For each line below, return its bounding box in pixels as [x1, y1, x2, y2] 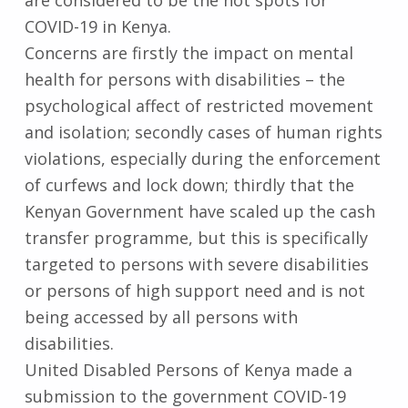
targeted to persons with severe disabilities [24, 252, 369, 275]
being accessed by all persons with [24, 305, 298, 328]
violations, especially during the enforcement [24, 147, 381, 169]
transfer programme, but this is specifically [24, 226, 368, 249]
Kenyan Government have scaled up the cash [24, 199, 375, 222]
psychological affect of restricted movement [24, 94, 373, 117]
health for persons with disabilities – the [24, 67, 345, 90]
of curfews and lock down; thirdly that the [24, 173, 354, 196]
